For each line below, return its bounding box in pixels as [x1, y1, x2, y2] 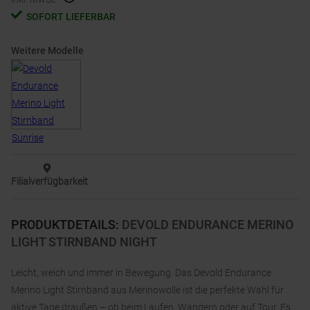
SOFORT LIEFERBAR [26, 11, 116, 23]
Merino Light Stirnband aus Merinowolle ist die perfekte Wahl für [11, 284, 284, 296]
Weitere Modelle [11, 45, 84, 57]
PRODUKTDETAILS [11, 217, 116, 232]
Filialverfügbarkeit [11, 176, 88, 188]
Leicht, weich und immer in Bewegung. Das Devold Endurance [11, 267, 271, 279]
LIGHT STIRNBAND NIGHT [11, 235, 157, 250]
